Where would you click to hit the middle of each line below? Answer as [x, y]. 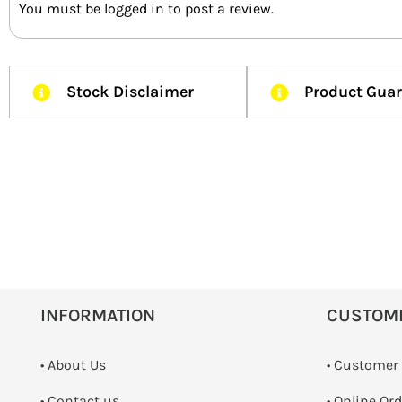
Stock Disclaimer [130, 91]
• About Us [73, 364]
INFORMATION [98, 315]
